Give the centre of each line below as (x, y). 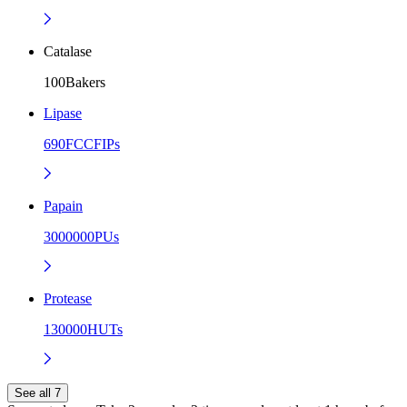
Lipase (63, 113)
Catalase (68, 51)
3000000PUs (81, 236)
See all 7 (38, 392)
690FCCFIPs (82, 144)
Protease (68, 298)
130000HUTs (83, 329)
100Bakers (74, 82)
